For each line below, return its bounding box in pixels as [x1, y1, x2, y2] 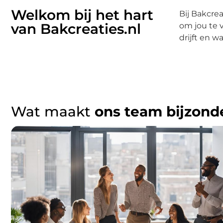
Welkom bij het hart [11, 6, 153, 24]
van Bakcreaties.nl [11, 20, 141, 38]
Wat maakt [11, 103, 95, 120]
